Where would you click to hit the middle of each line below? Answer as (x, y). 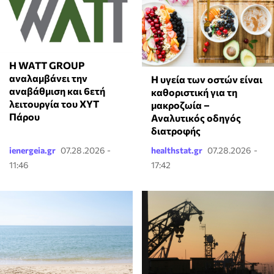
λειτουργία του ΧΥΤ (54, 103)
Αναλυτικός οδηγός (196, 117)
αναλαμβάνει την (48, 78)
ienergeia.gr (32, 150)
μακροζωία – (180, 105)
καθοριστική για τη (194, 92)
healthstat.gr (176, 150)
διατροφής (176, 130)
